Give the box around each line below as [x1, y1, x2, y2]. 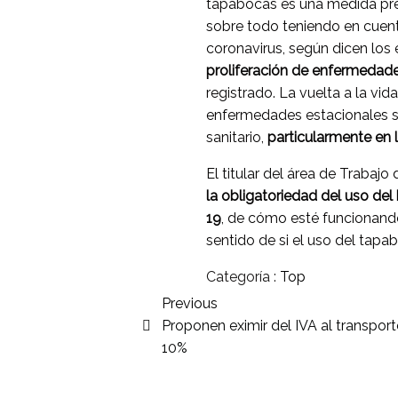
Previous [162, 295, 218, 313]
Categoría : [206, 268, 276, 286]
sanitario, [206, 129, 267, 147]
